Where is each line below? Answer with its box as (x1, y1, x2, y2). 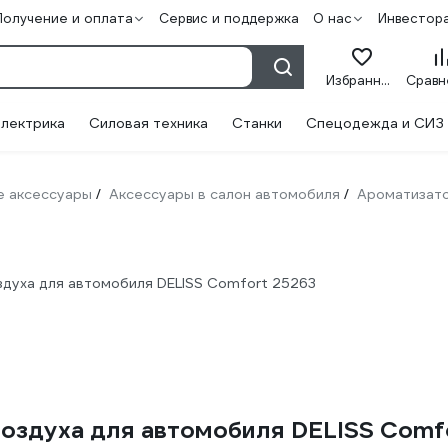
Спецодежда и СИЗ (306, 114, 444, 132)
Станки (232, 114, 282, 132)
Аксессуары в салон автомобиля (109, 185, 340, 203)
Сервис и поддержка (158, 10, 299, 27)
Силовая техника (89, 114, 208, 132)
